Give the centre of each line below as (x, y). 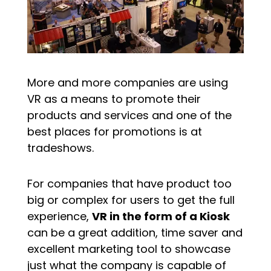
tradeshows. (60, 148)
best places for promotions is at (114, 131)
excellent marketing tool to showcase (129, 249)
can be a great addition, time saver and (135, 232)
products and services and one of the (129, 115)
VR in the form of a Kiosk (161, 216)
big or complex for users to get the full (131, 200)
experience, (59, 216)
